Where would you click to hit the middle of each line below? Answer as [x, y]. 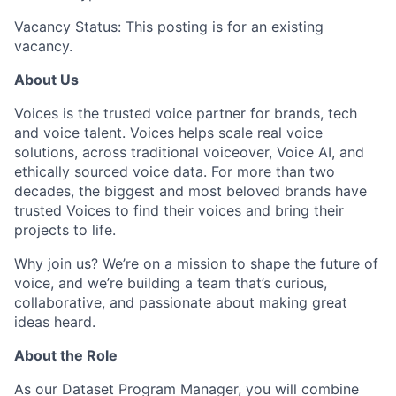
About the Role [66, 356]
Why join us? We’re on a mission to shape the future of [196, 264]
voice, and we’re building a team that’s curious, [171, 283]
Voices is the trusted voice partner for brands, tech [186, 114]
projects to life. [65, 230]
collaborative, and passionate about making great [181, 303]
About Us [46, 80]
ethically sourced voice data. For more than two [175, 172]
